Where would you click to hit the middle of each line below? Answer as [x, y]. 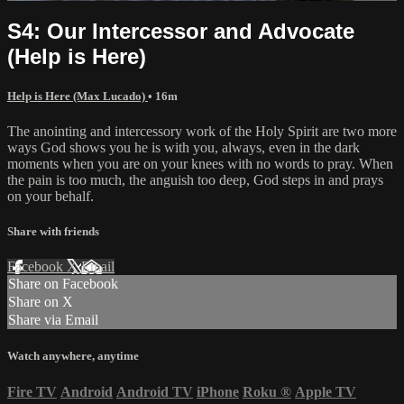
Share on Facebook [63, 284]
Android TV [155, 391]
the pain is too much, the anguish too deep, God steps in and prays [195, 179]
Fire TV [32, 391]
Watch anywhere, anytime [73, 356]
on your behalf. [50, 196]
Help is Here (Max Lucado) [78, 96]
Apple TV [326, 391]
